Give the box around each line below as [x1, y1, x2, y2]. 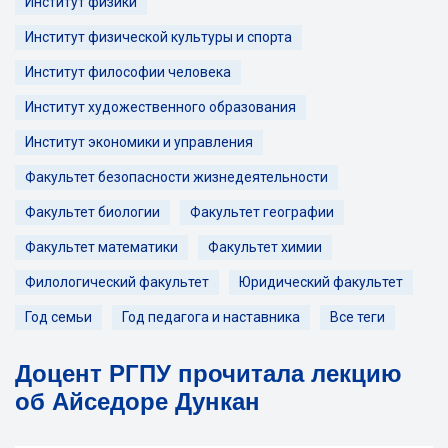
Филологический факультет [25, 274, 209, 290]
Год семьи [25, 309, 92, 325]
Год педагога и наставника [122, 309, 300, 325]
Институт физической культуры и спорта [25, 29, 292, 45]
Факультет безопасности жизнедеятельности [25, 169, 328, 185]
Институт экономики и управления [25, 134, 253, 150]
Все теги [330, 309, 385, 325]
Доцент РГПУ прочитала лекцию [15, 360, 402, 387]
